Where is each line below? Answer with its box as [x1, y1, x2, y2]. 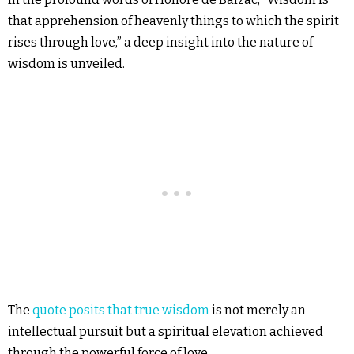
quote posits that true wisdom [32, 303, 209, 318]
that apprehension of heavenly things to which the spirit [8, 13, 339, 28]
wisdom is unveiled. [8, 56, 125, 71]
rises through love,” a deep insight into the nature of [8, 35, 313, 50]
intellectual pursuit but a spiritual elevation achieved [8, 324, 323, 339]
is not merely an [209, 303, 306, 318]
